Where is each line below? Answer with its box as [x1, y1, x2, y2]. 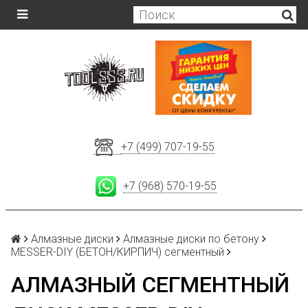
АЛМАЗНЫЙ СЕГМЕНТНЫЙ [11, 272, 289, 298]
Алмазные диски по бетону [123, 232, 259, 246]
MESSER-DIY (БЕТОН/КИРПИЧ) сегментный [11, 245, 224, 259]
